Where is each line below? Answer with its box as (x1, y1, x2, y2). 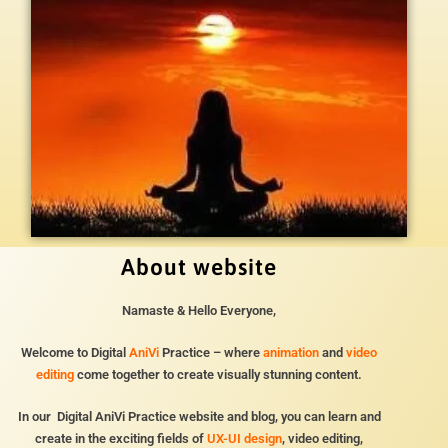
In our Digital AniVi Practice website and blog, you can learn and (17, 409, 381, 425)
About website (121, 253, 277, 280)
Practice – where (162, 345, 263, 361)
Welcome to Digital (21, 345, 129, 361)
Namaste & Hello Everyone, (122, 302, 276, 318)
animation (263, 345, 319, 361)
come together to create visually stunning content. (74, 367, 362, 383)
